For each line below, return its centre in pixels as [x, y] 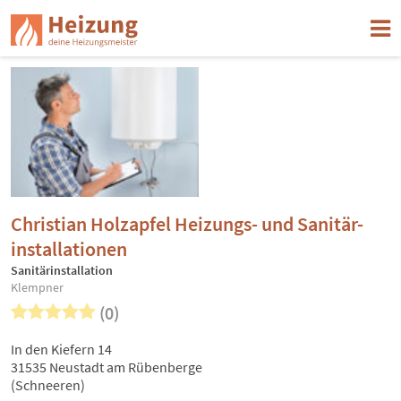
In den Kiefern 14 [61, 350]
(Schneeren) [48, 385]
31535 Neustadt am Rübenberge [107, 367]
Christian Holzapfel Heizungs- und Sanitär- [187, 224]
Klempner [37, 288]
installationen [69, 249]
